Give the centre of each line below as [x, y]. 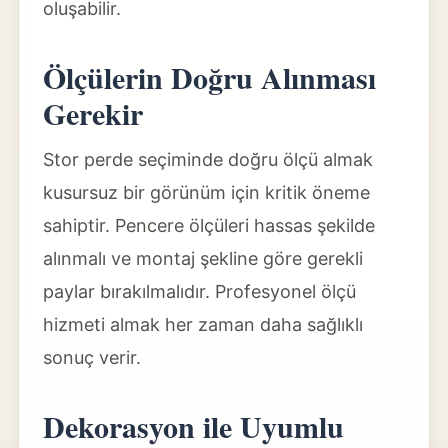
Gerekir [92, 113]
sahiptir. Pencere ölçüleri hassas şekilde [208, 225]
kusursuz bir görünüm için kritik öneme [206, 192]
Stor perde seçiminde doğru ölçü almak [207, 159]
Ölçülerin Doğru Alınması [209, 77]
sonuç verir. [91, 357]
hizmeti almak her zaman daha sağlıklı [202, 324]
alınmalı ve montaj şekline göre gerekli [202, 258]
